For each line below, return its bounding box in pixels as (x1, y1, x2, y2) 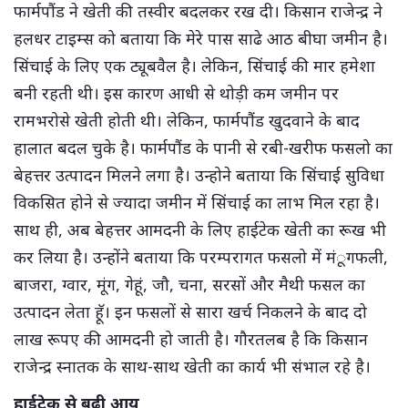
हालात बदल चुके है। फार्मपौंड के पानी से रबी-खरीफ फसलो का (14, 136, 393, 158)
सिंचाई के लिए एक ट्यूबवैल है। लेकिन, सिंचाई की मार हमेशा (14, 54, 375, 76)
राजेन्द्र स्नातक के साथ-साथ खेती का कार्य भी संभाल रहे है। (14, 354, 375, 377)
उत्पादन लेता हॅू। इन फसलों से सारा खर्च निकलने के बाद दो (14, 300, 367, 322)
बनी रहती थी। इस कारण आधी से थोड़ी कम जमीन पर (14, 81, 339, 104)
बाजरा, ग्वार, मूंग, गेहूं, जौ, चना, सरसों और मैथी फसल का (14, 272, 365, 295)
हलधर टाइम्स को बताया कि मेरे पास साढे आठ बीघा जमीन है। (14, 26, 388, 49)
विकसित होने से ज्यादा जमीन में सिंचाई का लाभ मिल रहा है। (14, 190, 380, 213)
